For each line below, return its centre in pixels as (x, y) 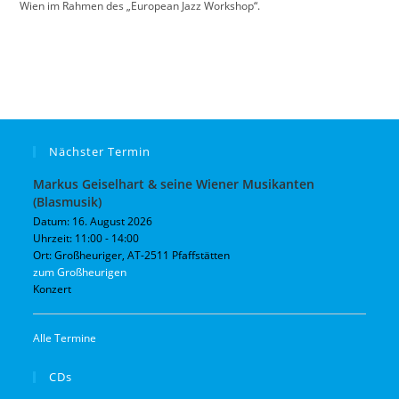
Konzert (53, 289)
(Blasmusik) (68, 202)
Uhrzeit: (54, 238)
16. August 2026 (113, 221)
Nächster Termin (100, 151)
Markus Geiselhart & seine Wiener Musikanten (174, 184)
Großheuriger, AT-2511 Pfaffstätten (142, 255)
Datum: (53, 221)
